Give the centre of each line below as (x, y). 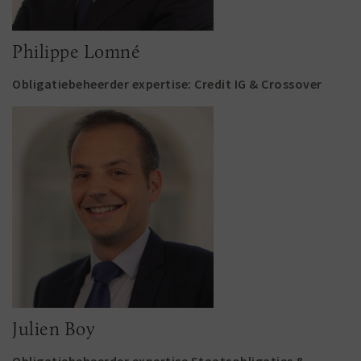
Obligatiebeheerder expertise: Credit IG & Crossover (167, 84)
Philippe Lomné (76, 52)
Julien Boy (54, 329)
